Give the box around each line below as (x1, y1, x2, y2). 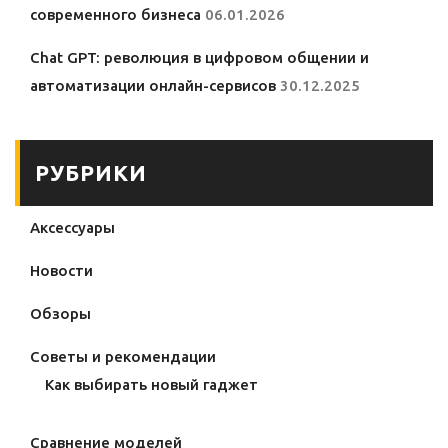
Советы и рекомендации (30, 348, 216, 366)
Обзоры (30, 305, 91, 323)
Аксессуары (30, 219, 115, 237)
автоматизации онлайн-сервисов (30, 77, 276, 95)
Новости (30, 262, 93, 280)
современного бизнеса (30, 6, 201, 24)
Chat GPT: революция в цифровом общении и (30, 49, 369, 67)
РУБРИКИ (35, 160, 147, 186)
